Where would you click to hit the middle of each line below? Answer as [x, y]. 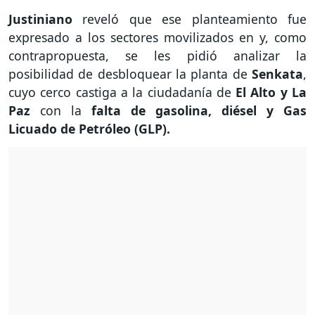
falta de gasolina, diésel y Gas [194, 111]
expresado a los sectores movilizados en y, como [157, 38]
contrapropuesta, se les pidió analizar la [157, 56]
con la [61, 111]
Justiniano [46, 19]
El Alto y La [269, 92]
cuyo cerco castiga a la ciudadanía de [120, 92]
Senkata [277, 74]
